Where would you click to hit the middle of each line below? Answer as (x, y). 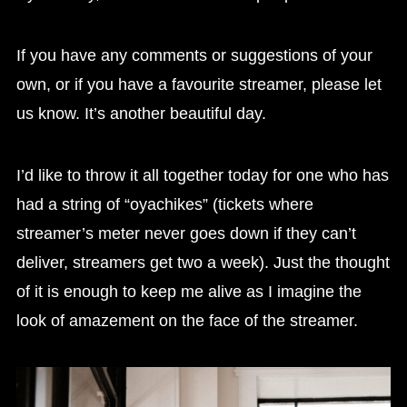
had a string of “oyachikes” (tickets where (164, 204)
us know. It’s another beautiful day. (141, 113)
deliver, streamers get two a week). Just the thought (203, 262)
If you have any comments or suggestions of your (194, 55)
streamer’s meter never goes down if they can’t (186, 233)
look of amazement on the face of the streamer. (187, 320)
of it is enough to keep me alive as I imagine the (189, 291)
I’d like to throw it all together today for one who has (202, 175)
